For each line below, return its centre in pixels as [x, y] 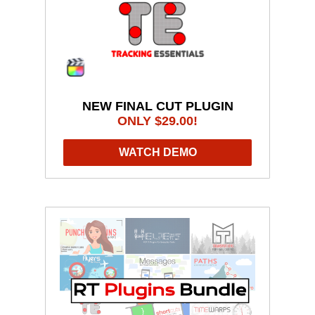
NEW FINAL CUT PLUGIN [157, 106]
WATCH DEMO [157, 152]
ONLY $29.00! [157, 121]
